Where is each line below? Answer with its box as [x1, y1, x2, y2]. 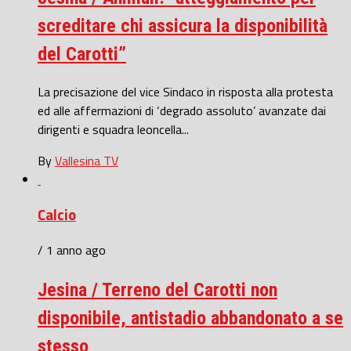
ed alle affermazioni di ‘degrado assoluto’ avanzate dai [38, 101, 326, 121]
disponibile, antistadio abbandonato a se [38, 306, 343, 329]
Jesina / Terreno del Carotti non [38, 278, 277, 301]
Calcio [38, 204, 76, 226]
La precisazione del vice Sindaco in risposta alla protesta [38, 82, 333, 102]
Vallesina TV [55, 151, 118, 171]
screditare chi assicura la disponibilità [38, 14, 327, 37]
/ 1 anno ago [38, 240, 106, 259]
